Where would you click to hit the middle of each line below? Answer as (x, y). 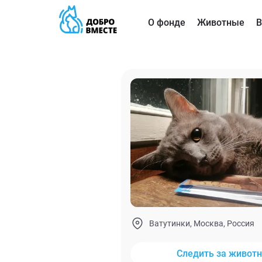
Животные (220, 23)
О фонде (166, 23)
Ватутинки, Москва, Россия (202, 223)
